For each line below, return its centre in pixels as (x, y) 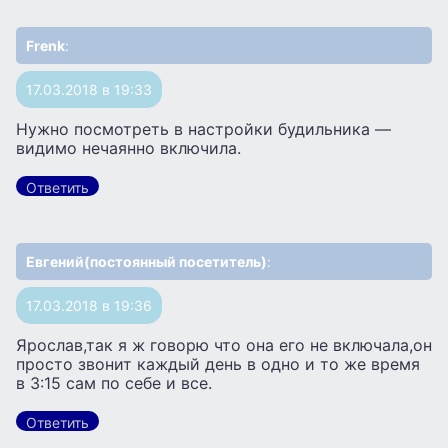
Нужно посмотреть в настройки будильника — (203, 129)
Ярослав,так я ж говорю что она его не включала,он (224, 345)
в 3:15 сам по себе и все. (114, 383)
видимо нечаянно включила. (128, 148)
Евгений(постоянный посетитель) (146, 262)
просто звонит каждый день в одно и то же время (218, 364)
